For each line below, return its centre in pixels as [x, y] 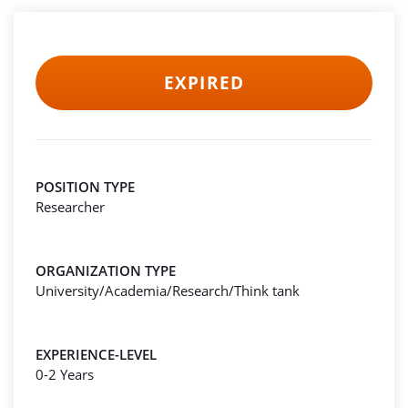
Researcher [70, 207]
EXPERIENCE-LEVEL [96, 354]
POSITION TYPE [85, 187]
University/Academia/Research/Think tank [168, 291]
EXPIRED [204, 83]
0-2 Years [65, 374]
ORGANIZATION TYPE [106, 270]
